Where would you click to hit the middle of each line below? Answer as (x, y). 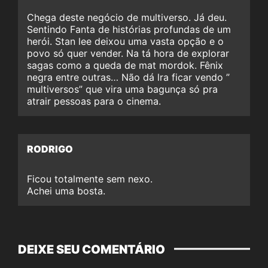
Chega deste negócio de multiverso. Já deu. (127, 17)
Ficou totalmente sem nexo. (90, 179)
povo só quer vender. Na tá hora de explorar (128, 53)
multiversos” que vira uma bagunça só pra (122, 89)
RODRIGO (50, 149)
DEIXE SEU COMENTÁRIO (92, 249)
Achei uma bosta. (66, 191)
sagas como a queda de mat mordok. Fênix (125, 65)
